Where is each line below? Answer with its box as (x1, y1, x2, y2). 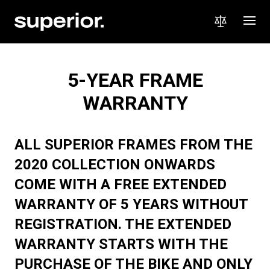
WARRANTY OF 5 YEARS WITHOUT (14, 196, 248, 213)
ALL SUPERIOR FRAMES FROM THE (14, 136, 253, 153)
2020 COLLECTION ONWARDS (14, 156, 215, 173)
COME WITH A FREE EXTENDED (14, 176, 227, 193)
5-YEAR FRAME (67, 69, 203, 92)
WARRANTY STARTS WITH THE (14, 236, 228, 253)
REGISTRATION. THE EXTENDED (14, 216, 231, 233)
